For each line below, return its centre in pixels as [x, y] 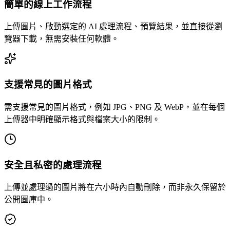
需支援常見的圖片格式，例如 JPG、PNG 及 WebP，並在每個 [114, 107]
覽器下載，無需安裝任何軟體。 [62, 39]
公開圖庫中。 [29, 200]
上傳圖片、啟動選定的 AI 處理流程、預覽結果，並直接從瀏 [113, 27]
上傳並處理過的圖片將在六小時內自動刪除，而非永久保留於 [115, 187]
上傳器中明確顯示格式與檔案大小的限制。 [82, 119]
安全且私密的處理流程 [53, 165]
